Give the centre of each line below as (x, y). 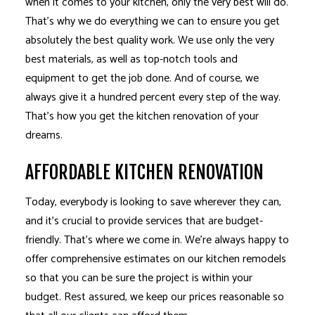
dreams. (44, 135)
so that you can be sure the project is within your (139, 278)
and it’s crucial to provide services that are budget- (144, 221)
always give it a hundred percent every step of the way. (153, 97)
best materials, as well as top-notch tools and (131, 59)
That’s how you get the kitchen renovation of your (142, 116)
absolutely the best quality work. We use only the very (149, 40)
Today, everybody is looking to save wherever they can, (153, 202)
